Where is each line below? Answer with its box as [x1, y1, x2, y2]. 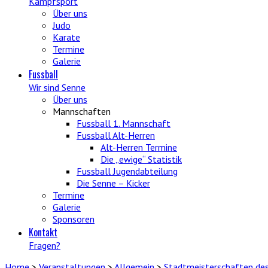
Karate [53, 31, 80, 43]
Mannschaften [53, 105, 111, 117]
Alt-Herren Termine [100, 141, 177, 153]
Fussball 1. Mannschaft [77, 117, 170, 129]
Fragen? [29, 239, 60, 251]
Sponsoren [53, 213, 95, 225]
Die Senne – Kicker [77, 177, 150, 189]
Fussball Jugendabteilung [77, 165, 178, 177]
